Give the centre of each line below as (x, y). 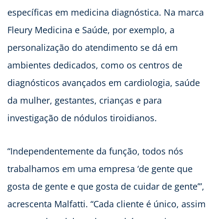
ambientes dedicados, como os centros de (95, 65)
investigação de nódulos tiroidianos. (82, 118)
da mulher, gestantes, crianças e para (85, 100)
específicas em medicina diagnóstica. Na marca (106, 12)
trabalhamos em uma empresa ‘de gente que (100, 168)
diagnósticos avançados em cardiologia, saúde (104, 82)
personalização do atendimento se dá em (93, 47)
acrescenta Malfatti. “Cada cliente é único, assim (107, 204)
